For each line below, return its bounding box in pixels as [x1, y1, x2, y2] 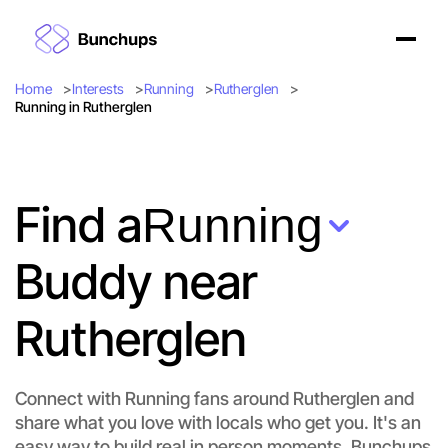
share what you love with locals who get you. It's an [15, 412, 421, 433]
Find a [15, 195, 142, 254]
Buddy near [15, 252, 257, 311]
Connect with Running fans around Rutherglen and [15, 388, 414, 409]
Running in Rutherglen [15, 98, 152, 115]
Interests [72, 80, 124, 97]
